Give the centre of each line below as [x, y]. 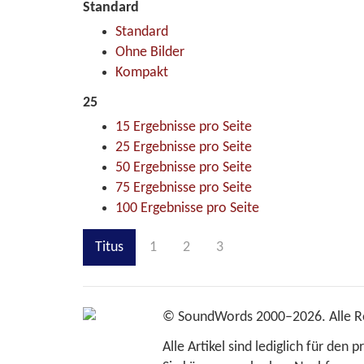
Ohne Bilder [150, 52]
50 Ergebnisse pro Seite [184, 168]
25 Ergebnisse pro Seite [184, 148]
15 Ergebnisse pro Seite [184, 128]
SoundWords [215, 317]
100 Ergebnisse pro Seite [187, 209]
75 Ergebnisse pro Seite [184, 188]
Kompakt [142, 72]
